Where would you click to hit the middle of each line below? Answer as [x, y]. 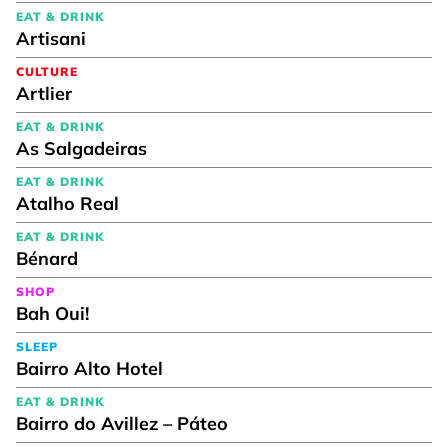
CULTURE [47, 71]
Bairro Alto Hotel [89, 368]
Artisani [51, 38]
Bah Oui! [52, 313]
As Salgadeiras [81, 148]
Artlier [44, 93]
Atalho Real [67, 203]
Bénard [47, 258]
